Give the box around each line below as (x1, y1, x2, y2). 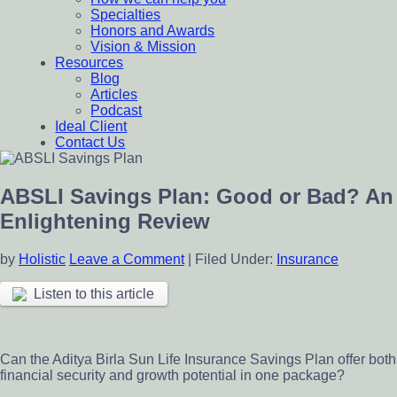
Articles (90, 87, 138, 102)
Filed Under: (195, 251, 276, 267)
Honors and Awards (90, 23, 215, 38)
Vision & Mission (90, 39, 197, 54)
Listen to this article (34, 285, 155, 301)
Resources (55, 55, 124, 70)
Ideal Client (55, 119, 128, 134)
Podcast (90, 103, 143, 118)
